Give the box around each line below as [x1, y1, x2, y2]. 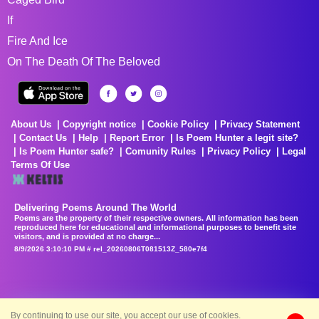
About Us [11, 118, 51, 130]
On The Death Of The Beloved [7, 55, 160, 68]
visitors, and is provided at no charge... [14, 231, 160, 241]
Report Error [110, 132, 164, 143]
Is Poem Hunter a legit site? [176, 132, 298, 143]
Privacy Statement [220, 118, 300, 130]
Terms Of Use [11, 159, 70, 170]
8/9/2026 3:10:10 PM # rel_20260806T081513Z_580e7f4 [14, 244, 207, 253]
